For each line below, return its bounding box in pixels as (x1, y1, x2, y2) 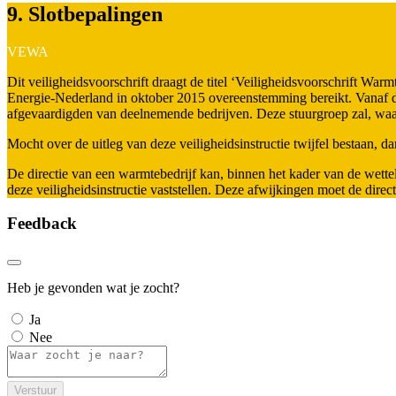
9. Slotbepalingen (7, 2, 163, 26)
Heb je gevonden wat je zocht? (7, 280, 179, 296)
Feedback (7, 214, 77, 233)
